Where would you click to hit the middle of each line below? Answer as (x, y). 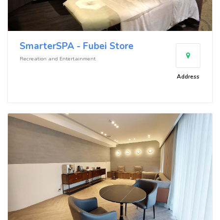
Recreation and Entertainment (58, 58)
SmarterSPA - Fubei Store (77, 46)
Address (188, 76)
